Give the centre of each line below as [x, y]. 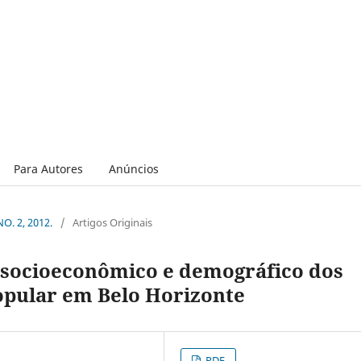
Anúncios [133, 168]
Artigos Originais [112, 222]
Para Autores [48, 168]
